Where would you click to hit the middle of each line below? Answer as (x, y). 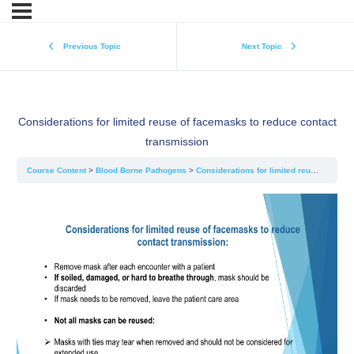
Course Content (58, 170)
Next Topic (262, 46)
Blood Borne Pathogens (143, 170)
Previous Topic (92, 46)
